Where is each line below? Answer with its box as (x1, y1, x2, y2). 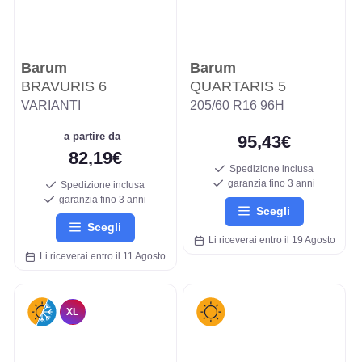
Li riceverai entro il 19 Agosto (203, 234, 335, 246)
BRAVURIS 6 (20, 78, 107, 95)
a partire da (63, 129, 127, 142)
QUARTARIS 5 (190, 78, 286, 95)
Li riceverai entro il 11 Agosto (34, 250, 166, 263)
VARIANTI (20, 98, 81, 112)
